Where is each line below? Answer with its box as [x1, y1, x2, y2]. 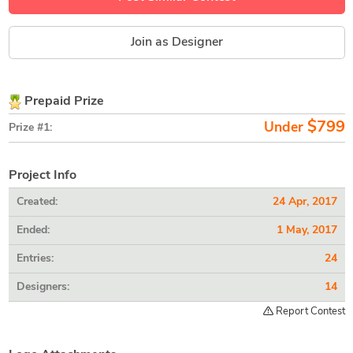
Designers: [16, 281, 69, 293]
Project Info [8, 169, 76, 182]
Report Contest [273, 307, 345, 317]
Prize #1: [8, 122, 52, 134]
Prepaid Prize [20, 95, 104, 108]
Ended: [16, 225, 50, 236]
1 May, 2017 [276, 225, 337, 236]
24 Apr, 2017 [272, 196, 337, 208]
